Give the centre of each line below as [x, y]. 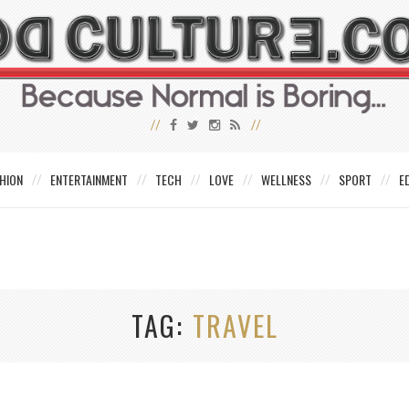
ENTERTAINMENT [89, 180]
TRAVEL [235, 326]
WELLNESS [286, 180]
